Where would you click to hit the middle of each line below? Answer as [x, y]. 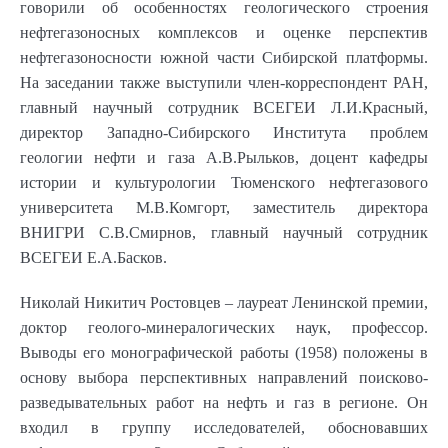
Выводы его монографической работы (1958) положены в [224, 352]
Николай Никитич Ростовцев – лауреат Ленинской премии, [224, 302]
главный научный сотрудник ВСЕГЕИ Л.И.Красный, [224, 107]
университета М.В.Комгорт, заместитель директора [224, 207]
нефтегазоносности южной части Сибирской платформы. [224, 57]
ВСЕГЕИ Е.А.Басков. [93, 257]
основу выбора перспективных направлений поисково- [224, 377]
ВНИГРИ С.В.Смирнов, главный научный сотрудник [224, 232]
